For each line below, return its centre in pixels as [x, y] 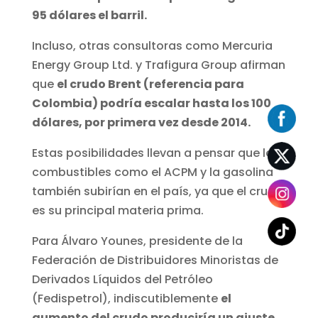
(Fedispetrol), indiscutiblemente [126, 299]
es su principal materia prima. [117, 211]
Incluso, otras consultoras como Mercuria [152, 46]
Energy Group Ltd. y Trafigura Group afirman [158, 65]
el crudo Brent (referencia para [150, 84]
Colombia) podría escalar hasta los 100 [151, 104]
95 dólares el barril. [90, 16]
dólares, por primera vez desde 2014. [142, 123]
